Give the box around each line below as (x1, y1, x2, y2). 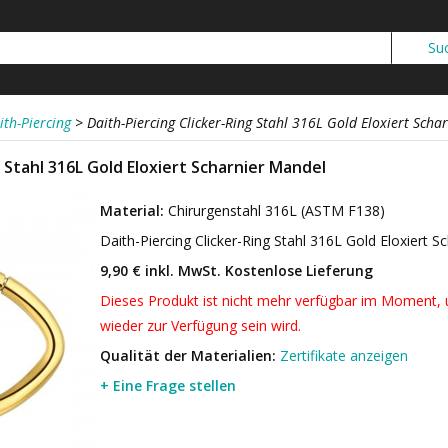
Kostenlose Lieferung (221, 261, 373, 280)
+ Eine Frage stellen (100, 376, 236, 395)
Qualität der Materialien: (100, 346, 276, 365)
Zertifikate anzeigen (280, 346, 408, 365)
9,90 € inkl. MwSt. (100, 261, 221, 280)
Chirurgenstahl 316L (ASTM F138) (168, 201, 385, 220)
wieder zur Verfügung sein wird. (100, 316, 301, 335)
